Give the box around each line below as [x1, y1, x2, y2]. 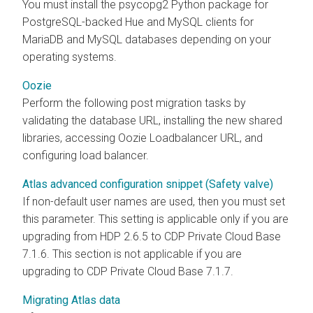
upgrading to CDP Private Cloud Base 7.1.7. [22, 264, 233, 278]
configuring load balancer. [22, 148, 149, 162]
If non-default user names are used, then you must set [22, 194, 285, 208]
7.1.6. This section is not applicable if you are [22, 247, 242, 261]
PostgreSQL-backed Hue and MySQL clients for [22, 15, 254, 29]
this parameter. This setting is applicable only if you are [22, 212, 289, 226]
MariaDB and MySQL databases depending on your [22, 32, 271, 46]
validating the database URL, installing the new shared [22, 113, 282, 127]
